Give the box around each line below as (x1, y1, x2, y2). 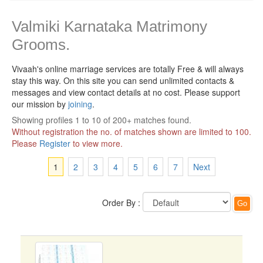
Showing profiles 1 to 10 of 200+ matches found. (12, 114, 191, 126)
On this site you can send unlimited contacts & (63, 75, 234, 86)
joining (68, 98, 92, 110)
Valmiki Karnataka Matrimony (12, 18, 207, 35)
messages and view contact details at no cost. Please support (12, 86, 240, 98)
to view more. (70, 137, 123, 149)
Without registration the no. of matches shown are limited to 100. (12, 126, 251, 137)
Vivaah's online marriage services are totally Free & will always (12, 63, 244, 75)
